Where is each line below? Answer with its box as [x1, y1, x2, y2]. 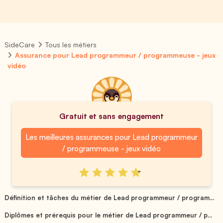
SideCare [4, 40, 35, 49]
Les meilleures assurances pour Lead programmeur [25, 132, 198, 142]
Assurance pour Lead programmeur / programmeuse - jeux [15, 51, 216, 59]
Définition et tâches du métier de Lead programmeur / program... [4, 193, 215, 202]
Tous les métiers [45, 40, 97, 49]
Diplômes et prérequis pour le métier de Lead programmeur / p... [4, 211, 213, 219]
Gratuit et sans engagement [59, 111, 164, 121]
